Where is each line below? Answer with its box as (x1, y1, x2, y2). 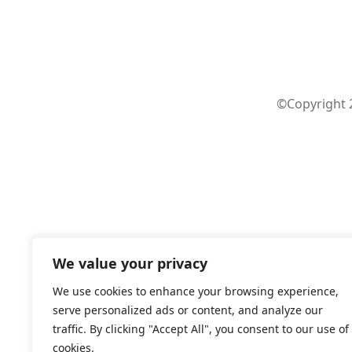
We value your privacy (53, 254, 207, 273)
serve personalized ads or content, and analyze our (53, 302, 323, 317)
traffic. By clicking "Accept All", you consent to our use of (53, 321, 349, 336)
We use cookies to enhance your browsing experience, (53, 284, 339, 299)
